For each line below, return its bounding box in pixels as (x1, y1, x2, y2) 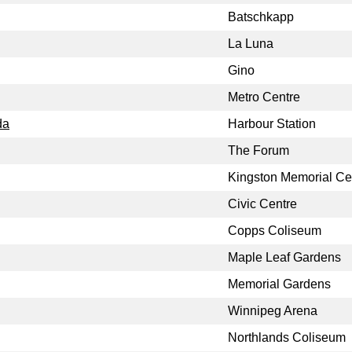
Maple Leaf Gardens (228, 251, 341, 265)
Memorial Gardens (228, 277, 331, 291)
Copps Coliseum (228, 224, 321, 238)
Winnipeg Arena (228, 304, 317, 318)
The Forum (228, 144, 289, 158)
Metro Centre (228, 90, 300, 104)
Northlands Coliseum (228, 331, 346, 345)
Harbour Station (228, 117, 316, 131)
